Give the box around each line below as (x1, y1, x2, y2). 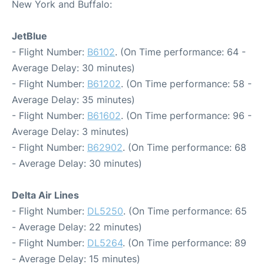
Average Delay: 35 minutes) (12, 94, 135, 105)
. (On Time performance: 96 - (121, 110, 252, 121)
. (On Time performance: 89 (123, 237, 246, 249)
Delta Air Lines (12, 189, 79, 201)
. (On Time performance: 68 (123, 141, 246, 153)
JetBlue (12, 30, 47, 42)
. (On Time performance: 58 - (121, 78, 252, 90)
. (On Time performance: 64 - (115, 46, 246, 58)
